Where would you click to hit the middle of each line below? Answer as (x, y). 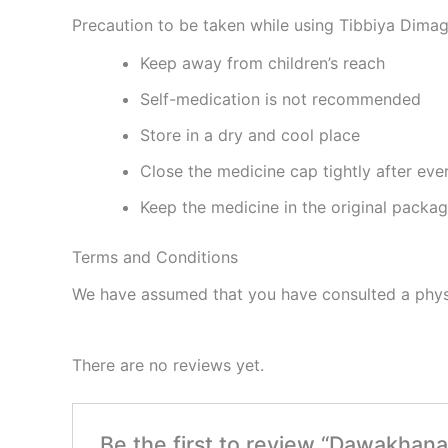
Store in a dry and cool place (250, 134)
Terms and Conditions (155, 256)
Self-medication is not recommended (280, 98)
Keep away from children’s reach (262, 62)
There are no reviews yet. (168, 364)
